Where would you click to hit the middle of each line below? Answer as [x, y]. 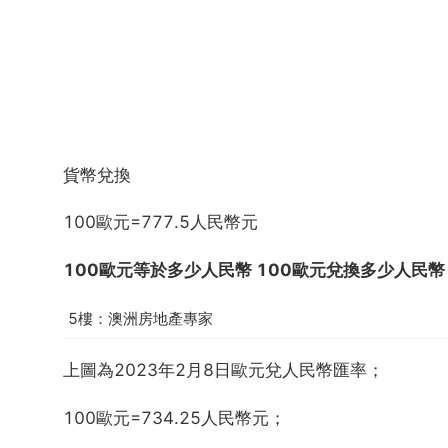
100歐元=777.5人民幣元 [160, 222]
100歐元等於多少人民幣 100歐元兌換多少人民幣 [254, 269]
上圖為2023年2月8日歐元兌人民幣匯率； [223, 370]
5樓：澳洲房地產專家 [140, 319]
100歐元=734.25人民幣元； [174, 417]
